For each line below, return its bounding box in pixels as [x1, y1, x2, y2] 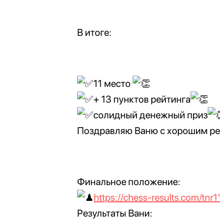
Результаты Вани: [77, 207, 152, 219]
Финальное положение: [77, 176, 180, 188]
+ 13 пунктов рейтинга [93, 93, 191, 105]
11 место [93, 78, 133, 89]
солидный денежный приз [93, 109, 208, 121]
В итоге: [77, 27, 111, 38]
